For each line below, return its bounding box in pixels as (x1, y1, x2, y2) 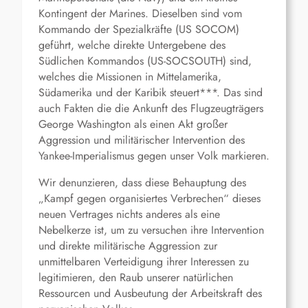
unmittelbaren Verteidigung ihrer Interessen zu (38, 254, 249, 270)
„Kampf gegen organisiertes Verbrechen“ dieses (38, 190, 261, 207)
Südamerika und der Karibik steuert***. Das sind (38, 85, 263, 101)
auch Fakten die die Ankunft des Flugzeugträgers (38, 100, 263, 117)
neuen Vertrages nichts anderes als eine (38, 206, 220, 223)
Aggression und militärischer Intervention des (38, 132, 245, 148)
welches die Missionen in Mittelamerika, (38, 69, 221, 85)
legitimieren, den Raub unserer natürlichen (38, 269, 233, 286)
